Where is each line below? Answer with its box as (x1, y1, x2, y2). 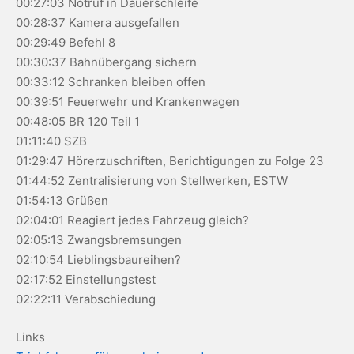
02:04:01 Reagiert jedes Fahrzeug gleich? (16, 213, 249, 228)
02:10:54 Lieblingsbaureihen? (16, 252, 181, 267)
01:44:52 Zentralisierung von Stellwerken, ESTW (16, 173, 288, 188)
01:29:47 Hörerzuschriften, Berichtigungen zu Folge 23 (16, 153, 324, 168)
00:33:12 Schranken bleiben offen (16, 74, 205, 89)
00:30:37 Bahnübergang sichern (16, 55, 197, 70)
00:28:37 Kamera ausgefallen (16, 15, 179, 30)
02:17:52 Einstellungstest (16, 272, 156, 287)
